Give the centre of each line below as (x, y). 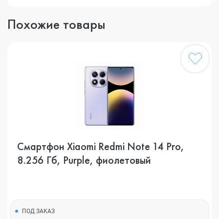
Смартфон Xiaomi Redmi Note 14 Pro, (101, 146)
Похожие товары (56, 24)
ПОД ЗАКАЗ (38, 211)
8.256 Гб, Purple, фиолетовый (84, 160)
